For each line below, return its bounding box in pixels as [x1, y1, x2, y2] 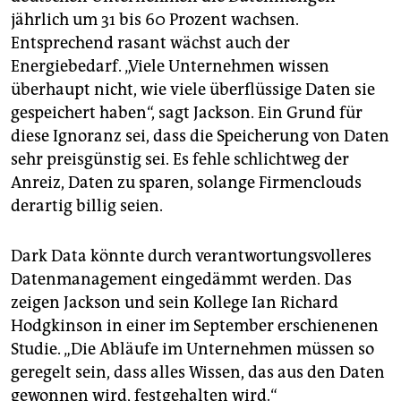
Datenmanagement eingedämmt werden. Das [11, 269, 352, 289]
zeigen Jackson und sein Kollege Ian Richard [11, 292, 338, 312]
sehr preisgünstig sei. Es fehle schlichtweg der [11, 149, 349, 169]
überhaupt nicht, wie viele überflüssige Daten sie [11, 79, 375, 99]
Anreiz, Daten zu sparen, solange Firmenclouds [11, 172, 362, 192]
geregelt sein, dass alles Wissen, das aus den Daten [11, 362, 385, 382]
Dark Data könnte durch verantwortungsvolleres [11, 245, 371, 266]
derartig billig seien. [11, 195, 163, 216]
